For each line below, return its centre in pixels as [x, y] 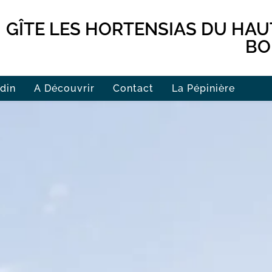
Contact [133, 88]
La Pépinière [203, 88]
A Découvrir [64, 88]
